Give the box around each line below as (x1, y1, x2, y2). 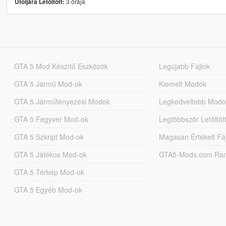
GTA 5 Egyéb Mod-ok (14, 184, 82, 195)
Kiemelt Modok (159, 78, 207, 89)
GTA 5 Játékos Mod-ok (14, 149, 87, 159)
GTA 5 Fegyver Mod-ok (14, 114, 88, 124)
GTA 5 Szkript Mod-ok (14, 131, 84, 142)
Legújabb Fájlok (159, 61, 210, 71)
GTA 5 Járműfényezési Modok (14, 96, 110, 106)
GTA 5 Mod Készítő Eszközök (14, 61, 108, 71)
